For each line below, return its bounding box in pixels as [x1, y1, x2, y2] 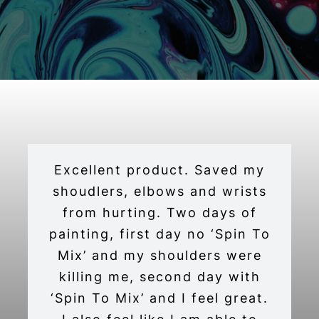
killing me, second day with [58, 269, 261, 285]
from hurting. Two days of [62, 205, 257, 221]
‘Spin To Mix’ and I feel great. [51, 291, 268, 306]
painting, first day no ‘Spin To [48, 226, 271, 242]
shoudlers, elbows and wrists [52, 184, 267, 199]
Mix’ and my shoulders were [57, 248, 262, 263]
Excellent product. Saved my [54, 162, 265, 178]
